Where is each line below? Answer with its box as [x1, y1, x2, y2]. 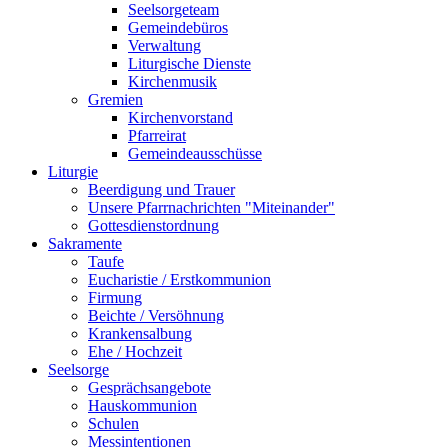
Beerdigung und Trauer [88, 181, 235, 199]
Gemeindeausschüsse [128, 145, 262, 163]
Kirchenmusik [128, 73, 217, 91]
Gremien [88, 91, 143, 109]
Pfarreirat [128, 127, 186, 145]
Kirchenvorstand [128, 109, 233, 127]
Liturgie [48, 163, 98, 181]
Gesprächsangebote [88, 379, 211, 397]
